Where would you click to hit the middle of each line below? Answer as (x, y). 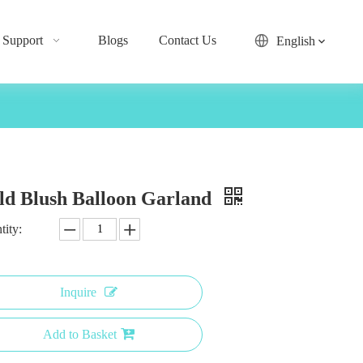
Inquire (78, 293)
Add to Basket (79, 335)
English (295, 41)
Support (22, 40)
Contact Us (188, 40)
